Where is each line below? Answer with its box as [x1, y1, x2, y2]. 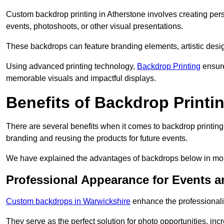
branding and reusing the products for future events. [6, 134, 187, 143]
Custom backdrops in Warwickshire [6, 197, 130, 206]
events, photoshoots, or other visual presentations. [6, 22, 183, 31]
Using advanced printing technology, [6, 62, 137, 71]
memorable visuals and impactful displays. [6, 74, 156, 83]
